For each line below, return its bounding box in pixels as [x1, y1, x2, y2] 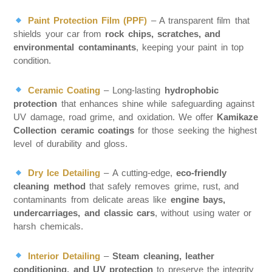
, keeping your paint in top [135, 42, 243, 53]
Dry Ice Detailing [27, 168, 101, 178]
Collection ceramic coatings [13, 124, 134, 135]
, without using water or [155, 208, 252, 219]
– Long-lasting [100, 84, 165, 95]
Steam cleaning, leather [112, 250, 214, 261]
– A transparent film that [147, 15, 250, 26]
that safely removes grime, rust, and [85, 181, 239, 192]
